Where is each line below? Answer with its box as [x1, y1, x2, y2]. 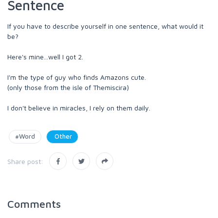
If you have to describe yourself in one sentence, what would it [7, 22, 203, 30]
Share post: [7, 157, 43, 165]
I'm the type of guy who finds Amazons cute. [7, 73, 148, 81]
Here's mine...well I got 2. [7, 53, 83, 61]
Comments [7, 198, 61, 210]
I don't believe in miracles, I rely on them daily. [7, 104, 150, 112]
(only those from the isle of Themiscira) [7, 83, 129, 91]
